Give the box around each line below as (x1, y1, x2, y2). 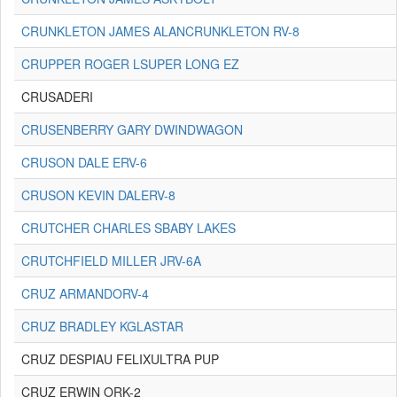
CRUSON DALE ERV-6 (21, 153, 147, 171)
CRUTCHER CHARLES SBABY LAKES (21, 219, 236, 237)
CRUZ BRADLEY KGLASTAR (21, 317, 183, 335)
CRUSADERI (21, 88, 93, 105)
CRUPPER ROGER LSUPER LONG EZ (21, 55, 239, 73)
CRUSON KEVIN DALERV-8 (21, 186, 175, 204)
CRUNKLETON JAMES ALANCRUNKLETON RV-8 (21, 22, 300, 40)
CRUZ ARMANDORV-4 (21, 284, 149, 302)
